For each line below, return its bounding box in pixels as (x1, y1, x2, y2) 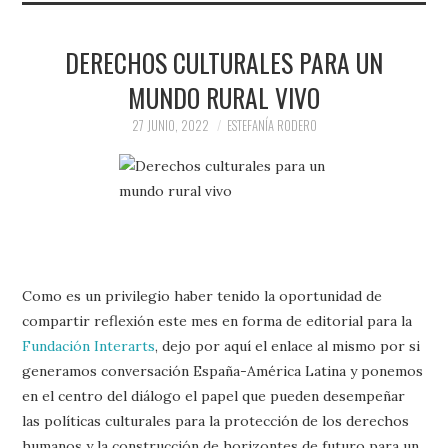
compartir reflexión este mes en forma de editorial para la (22, 312, 413, 330)
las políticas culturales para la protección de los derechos (22, 412, 410, 430)
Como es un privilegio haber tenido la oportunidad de (22, 287, 383, 305)
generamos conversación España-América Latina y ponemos (22, 362, 424, 380)
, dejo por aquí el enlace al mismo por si (155, 337, 421, 355)
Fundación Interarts (22, 337, 156, 355)
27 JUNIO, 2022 (131, 115, 209, 135)
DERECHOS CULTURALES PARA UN (65, 42, 383, 81)
